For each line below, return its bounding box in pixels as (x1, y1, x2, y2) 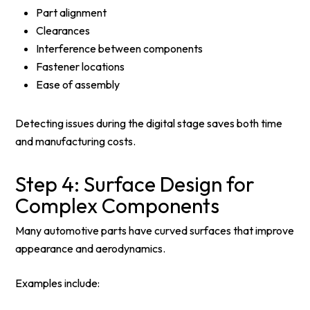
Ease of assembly (36, 77, 120, 91)
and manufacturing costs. (15, 134, 136, 148)
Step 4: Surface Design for (15, 171, 255, 197)
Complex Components (15, 192, 220, 219)
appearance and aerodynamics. (15, 241, 166, 255)
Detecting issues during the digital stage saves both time (15, 116, 283, 130)
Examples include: (15, 276, 100, 290)
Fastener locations (36, 60, 125, 73)
